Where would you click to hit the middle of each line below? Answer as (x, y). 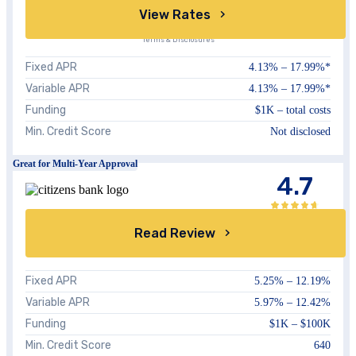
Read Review (174, 233)
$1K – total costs (293, 110)
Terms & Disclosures (178, 39)
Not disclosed (300, 131)
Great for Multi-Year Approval (75, 163)
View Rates (174, 14)
